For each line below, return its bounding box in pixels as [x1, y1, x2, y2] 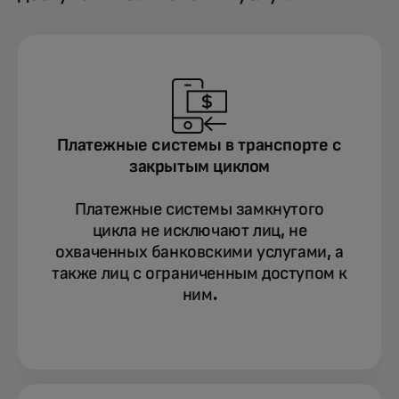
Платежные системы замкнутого [75, 200, 324, 218]
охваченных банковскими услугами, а [55, 243, 344, 261]
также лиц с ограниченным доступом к [52, 265, 347, 282]
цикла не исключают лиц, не [92, 222, 307, 240]
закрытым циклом [129, 158, 270, 175]
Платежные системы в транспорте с [57, 136, 342, 154]
